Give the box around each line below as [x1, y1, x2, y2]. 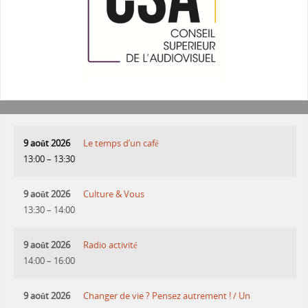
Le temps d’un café [83, 137, 159, 149]
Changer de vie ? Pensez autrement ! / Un [83, 289, 251, 302]
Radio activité [83, 239, 138, 251]
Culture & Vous [83, 188, 145, 200]
